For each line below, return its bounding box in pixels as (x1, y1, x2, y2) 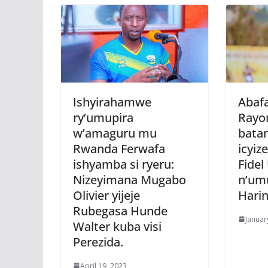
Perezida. (73, 233, 123, 250)
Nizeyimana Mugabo (73, 171, 186, 188)
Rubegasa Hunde (73, 202, 167, 219)
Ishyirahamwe (73, 93, 151, 110)
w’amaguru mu (73, 124, 157, 141)
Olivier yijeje (73, 187, 140, 203)
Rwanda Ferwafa (73, 140, 165, 157)
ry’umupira (73, 109, 133, 126)
